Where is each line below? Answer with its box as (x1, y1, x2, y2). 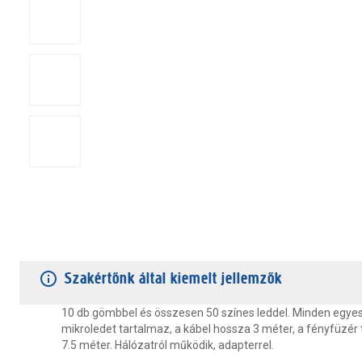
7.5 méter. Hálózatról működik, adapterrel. (61, 339, 274, 351)
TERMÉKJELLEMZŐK (19, 237, 125, 250)
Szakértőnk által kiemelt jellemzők (65, 269, 282, 288)
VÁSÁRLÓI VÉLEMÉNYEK (151, 237, 276, 250)
